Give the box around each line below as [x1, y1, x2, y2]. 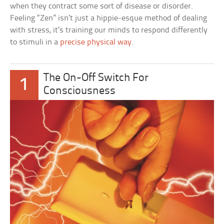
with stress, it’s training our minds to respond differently [10, 25, 208, 34]
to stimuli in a [10, 37, 60, 46]
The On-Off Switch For [43, 72, 149, 84]
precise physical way [60, 37, 132, 46]
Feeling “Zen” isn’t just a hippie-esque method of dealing [10, 13, 207, 22]
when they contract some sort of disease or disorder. [10, 1, 193, 10]
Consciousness [43, 85, 116, 97]
